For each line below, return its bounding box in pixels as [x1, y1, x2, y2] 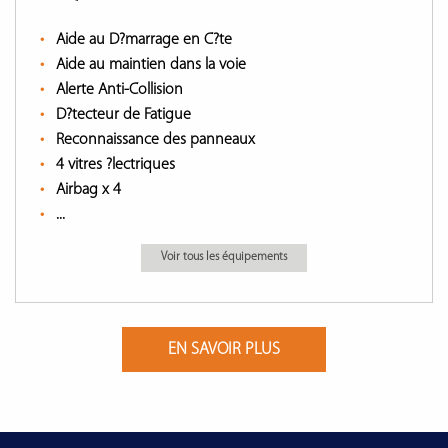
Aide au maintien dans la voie [56, 57, 246, 73]
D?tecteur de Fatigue [56, 107, 191, 123]
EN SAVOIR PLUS [168, 341, 280, 358]
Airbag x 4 [56, 182, 121, 198]
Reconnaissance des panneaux [56, 132, 255, 148]
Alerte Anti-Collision [56, 82, 183, 98]
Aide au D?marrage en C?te [56, 32, 232, 48]
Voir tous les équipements [161, 251, 287, 263]
